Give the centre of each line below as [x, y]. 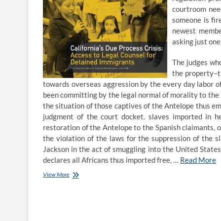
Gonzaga [80, 210]
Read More [198, 160]
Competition [84, 201]
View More [56, 175]
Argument [81, 192]
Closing [78, 183]
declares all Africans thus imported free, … [111, 160]
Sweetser [80, 174]
